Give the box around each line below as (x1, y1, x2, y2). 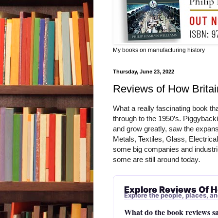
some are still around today (113, 156, 199, 164)
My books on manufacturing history (113, 47, 205, 54)
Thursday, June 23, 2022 (113, 69, 174, 75)
